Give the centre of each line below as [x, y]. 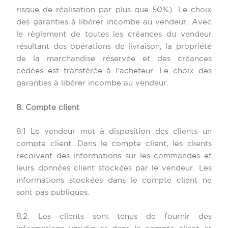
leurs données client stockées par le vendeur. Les [114, 168]
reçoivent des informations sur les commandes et [114, 156]
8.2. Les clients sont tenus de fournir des [114, 217]
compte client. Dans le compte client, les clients [114, 144]
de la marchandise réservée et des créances [114, 59]
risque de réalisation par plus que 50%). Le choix [114, 10]
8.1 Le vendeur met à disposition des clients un [114, 131]
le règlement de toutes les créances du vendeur [114, 35]
